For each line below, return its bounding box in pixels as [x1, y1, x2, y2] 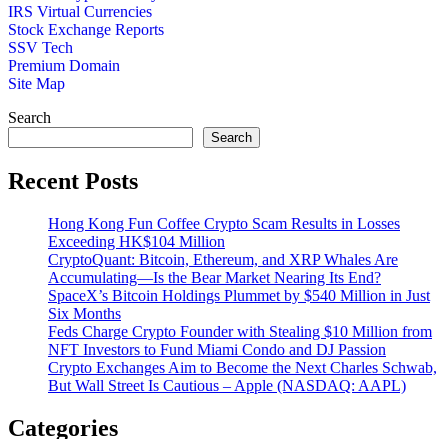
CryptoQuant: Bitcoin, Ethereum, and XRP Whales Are [48, 250, 398, 268]
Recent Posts [8, 168, 138, 195]
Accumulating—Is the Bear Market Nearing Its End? [48, 268, 381, 286]
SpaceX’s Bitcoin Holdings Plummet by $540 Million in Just [48, 286, 430, 304]
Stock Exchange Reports [8, 21, 164, 39]
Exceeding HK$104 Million [48, 232, 225, 250]
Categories [8, 414, 118, 441]
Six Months [48, 304, 121, 322]
